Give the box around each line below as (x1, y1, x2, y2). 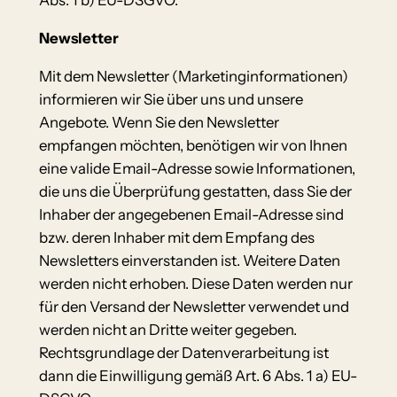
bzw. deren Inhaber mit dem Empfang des (38, 228, 315, 246)
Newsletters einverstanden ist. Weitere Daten (38, 251, 340, 269)
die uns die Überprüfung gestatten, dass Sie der (38, 182, 352, 200)
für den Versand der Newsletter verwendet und (38, 297, 349, 315)
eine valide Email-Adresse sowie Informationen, (38, 159, 355, 177)
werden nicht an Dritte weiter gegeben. (38, 320, 297, 339)
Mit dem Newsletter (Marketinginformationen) (38, 66, 348, 85)
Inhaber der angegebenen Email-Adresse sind (38, 205, 344, 223)
